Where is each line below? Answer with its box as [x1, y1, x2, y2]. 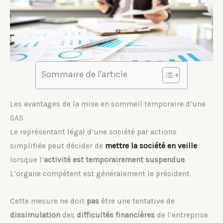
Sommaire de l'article [41, 69, 127, 80]
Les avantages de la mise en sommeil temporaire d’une [10, 99, 206, 109]
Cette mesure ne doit [10, 196, 87, 206]
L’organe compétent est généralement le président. [10, 169, 191, 178]
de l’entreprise [155, 210, 208, 220]
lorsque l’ [10, 155, 44, 164]
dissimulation [10, 210, 60, 220]
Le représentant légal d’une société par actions [10, 127, 177, 136]
